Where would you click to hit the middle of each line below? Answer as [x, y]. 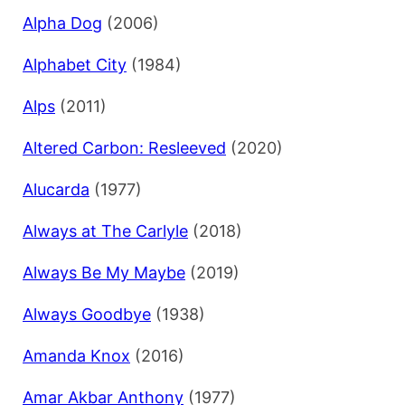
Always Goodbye [87, 315]
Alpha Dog [62, 24]
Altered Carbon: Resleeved [124, 148]
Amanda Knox [76, 356]
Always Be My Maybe [104, 273]
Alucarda [56, 190]
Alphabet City [75, 65]
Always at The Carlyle [105, 231]
